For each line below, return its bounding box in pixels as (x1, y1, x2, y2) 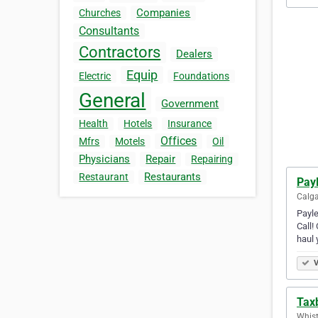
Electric (79, 70, 111, 82)
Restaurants (144, 170, 202, 184)
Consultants (79, 24, 140, 38)
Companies (136, 6, 191, 20)
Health (79, 118, 109, 130)
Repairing (191, 153, 234, 165)
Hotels (124, 118, 153, 130)
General (79, 89, 146, 113)
